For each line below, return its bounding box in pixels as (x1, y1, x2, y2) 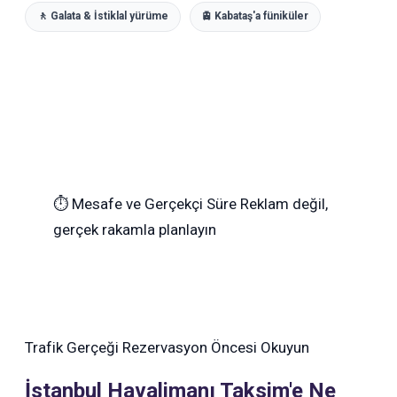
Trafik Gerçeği (25, 339, 120, 357)
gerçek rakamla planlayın (53, 221, 217, 239)
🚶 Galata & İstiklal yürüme (37, 10, 169, 23)
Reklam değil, (240, 195, 329, 214)
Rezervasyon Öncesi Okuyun (122, 339, 310, 357)
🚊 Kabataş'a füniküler (201, 10, 309, 23)
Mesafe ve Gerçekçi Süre (72, 195, 237, 214)
